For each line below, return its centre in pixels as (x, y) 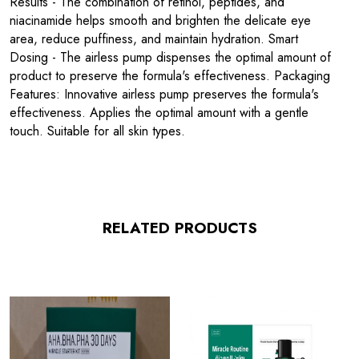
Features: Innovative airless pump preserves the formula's (164, 94)
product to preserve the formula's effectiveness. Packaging (170, 76)
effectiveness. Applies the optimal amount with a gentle (159, 113)
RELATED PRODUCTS (179, 228)
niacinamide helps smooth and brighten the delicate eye (160, 20)
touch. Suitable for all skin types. (97, 131)
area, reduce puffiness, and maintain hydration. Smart (154, 39)
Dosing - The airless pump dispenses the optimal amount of (170, 57)
